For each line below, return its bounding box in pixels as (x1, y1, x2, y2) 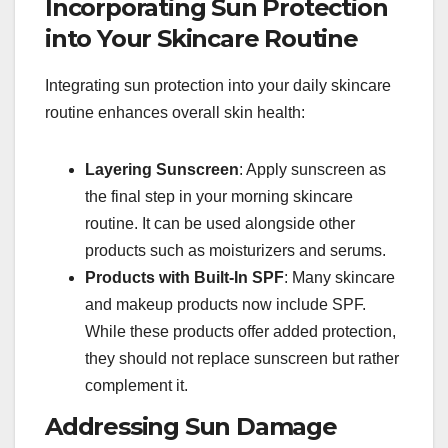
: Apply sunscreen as (239, 160, 386, 178)
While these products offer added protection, (85, 322, 396, 340)
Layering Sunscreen (85, 160, 239, 178)
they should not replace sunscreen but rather (85, 349, 399, 367)
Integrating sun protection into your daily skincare (45, 76, 391, 94)
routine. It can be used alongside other (85, 214, 355, 232)
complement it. (85, 376, 188, 394)
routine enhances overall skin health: (45, 103, 305, 121)
